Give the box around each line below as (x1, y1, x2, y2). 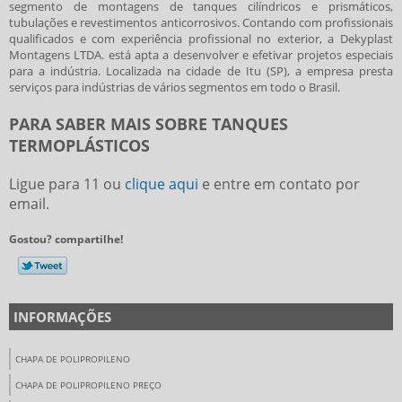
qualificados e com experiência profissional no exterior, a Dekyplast (9, 31, 393, 48)
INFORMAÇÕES (13, 308, 111, 327)
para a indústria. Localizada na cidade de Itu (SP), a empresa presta (9, 63, 393, 80)
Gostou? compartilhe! (9, 232, 123, 248)
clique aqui (125, 174, 198, 195)
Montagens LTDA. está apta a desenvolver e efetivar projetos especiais (9, 47, 393, 64)
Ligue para (9, 174, 83, 195)
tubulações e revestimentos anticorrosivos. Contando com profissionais (9, 14, 393, 31)
